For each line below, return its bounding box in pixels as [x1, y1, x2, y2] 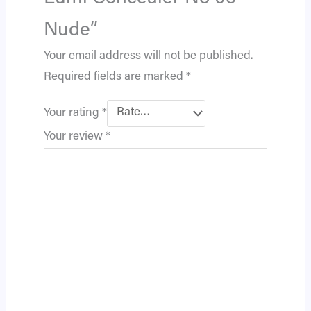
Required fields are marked [43, 71, 186, 83]
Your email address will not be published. [43, 50, 253, 62]
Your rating [43, 107, 102, 119]
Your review [43, 131, 106, 143]
